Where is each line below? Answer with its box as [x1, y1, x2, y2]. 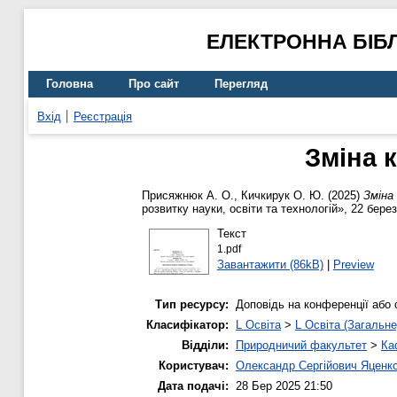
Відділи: [182, 339, 229, 353]
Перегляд [214, 77, 268, 91]
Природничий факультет [236, 339, 367, 353]
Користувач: [159, 359, 229, 373]
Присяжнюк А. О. [142, 189, 234, 203]
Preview [332, 257, 374, 271]
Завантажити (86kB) [216, 257, 323, 271]
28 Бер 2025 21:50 [236, 379, 332, 393]
